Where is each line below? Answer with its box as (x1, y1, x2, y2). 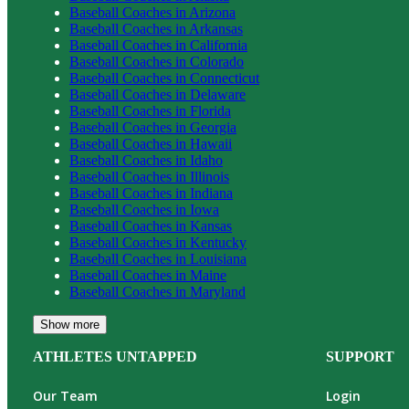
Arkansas (189, 21, 243, 37)
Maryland (190, 284, 246, 300)
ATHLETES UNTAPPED (33, 349, 197, 365)
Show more (40, 318, 100, 332)
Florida (190, 103, 231, 120)
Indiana (190, 185, 233, 202)
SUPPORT (326, 349, 394, 365)
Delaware (190, 87, 246, 103)
